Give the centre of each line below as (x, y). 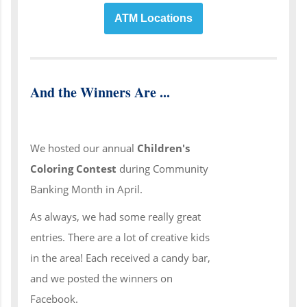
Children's (163, 148)
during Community (162, 168)
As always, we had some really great (115, 216)
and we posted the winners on (101, 278)
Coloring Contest (73, 168)
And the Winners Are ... (100, 92)
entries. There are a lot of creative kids (120, 237)
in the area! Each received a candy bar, (120, 257)
